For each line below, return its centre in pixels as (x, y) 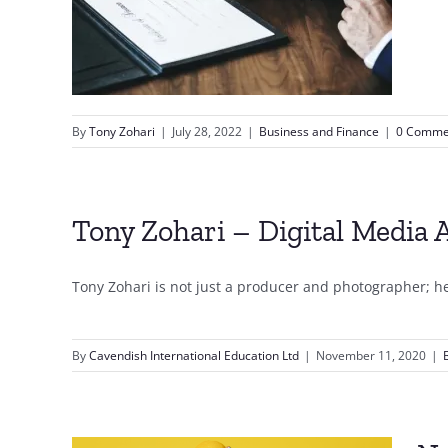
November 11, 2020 (371, 355)
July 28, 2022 (207, 131)
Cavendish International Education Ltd (194, 355)
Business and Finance (319, 131)
